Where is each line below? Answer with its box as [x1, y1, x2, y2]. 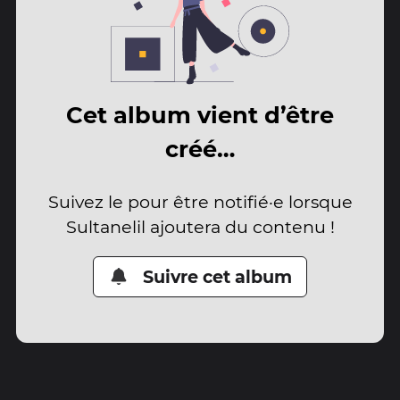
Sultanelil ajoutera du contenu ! [65, 215, 335, 237]
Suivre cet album [143, 265, 293, 287]
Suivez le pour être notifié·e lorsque [47, 190, 353, 212]
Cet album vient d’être [66, 101, 334, 129]
